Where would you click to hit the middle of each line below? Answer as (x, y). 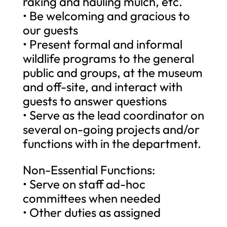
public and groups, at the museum (112, 72)
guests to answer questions (94, 101)
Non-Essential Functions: (89, 169)
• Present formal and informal (102, 44)
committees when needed (91, 198)
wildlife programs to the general (108, 58)
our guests (50, 30)
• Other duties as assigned (91, 212)
